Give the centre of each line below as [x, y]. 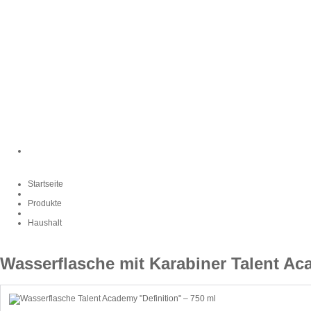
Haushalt [45, 223]
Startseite [45, 184]
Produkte [45, 203]
